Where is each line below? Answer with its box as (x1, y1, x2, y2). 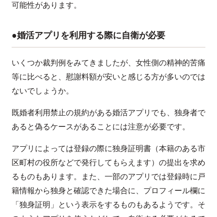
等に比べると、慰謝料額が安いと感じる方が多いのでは (12, 71, 205, 82)
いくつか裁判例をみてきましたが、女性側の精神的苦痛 (12, 57, 205, 68)
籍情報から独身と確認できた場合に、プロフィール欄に (12, 185, 205, 196)
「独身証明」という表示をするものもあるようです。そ (12, 199, 205, 210)
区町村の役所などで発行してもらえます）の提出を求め (12, 156, 205, 168)
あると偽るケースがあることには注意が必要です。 (12, 121, 190, 132)
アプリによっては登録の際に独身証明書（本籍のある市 (12, 142, 205, 154)
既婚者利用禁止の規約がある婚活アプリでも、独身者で (12, 107, 205, 118)
